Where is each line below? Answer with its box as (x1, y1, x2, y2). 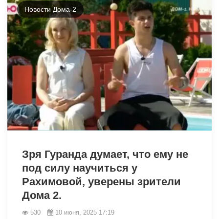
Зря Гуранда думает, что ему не (22, 148, 188, 160)
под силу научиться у (22, 161, 137, 174)
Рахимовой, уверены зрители (22, 175, 181, 188)
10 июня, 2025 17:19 (55, 208, 114, 216)
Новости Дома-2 (24, 5, 76, 13)
